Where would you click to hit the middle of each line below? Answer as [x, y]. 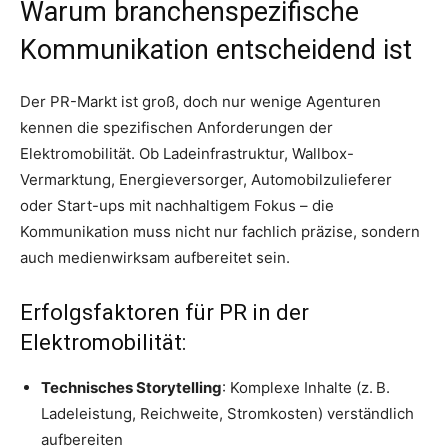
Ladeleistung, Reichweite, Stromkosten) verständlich [227, 413]
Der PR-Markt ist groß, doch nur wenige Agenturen [200, 101]
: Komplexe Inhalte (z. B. [306, 387]
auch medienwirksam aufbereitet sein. [155, 257]
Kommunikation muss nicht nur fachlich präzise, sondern [220, 231]
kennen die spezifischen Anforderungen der [176, 127]
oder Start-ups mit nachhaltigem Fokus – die [177, 205]
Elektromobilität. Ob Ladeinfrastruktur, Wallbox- [187, 153]
